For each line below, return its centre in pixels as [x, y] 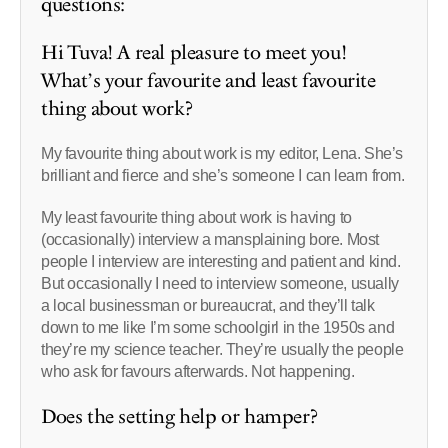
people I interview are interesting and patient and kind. [221, 261]
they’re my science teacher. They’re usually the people [222, 349]
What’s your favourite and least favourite [208, 80]
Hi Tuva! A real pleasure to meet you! [194, 52]
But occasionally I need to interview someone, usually [220, 283]
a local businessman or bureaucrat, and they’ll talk [208, 305]
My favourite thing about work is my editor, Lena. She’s [222, 153]
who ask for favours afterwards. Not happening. [198, 371]
